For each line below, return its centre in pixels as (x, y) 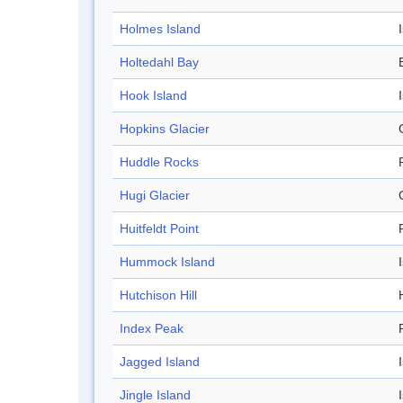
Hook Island (153, 96)
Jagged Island (160, 362)
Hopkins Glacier (165, 129)
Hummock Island (167, 262)
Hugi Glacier (155, 196)
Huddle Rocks (159, 162)
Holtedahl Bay (159, 63)
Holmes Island (160, 29)
